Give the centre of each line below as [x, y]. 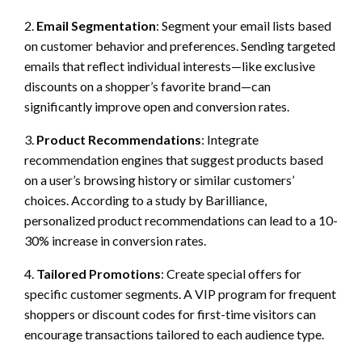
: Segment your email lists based [244, 25]
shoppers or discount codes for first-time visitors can [170, 314]
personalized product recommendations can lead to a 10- [181, 220]
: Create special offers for [231, 273]
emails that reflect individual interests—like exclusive [170, 65]
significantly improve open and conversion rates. [157, 106]
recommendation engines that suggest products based [174, 159]
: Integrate [230, 139]
